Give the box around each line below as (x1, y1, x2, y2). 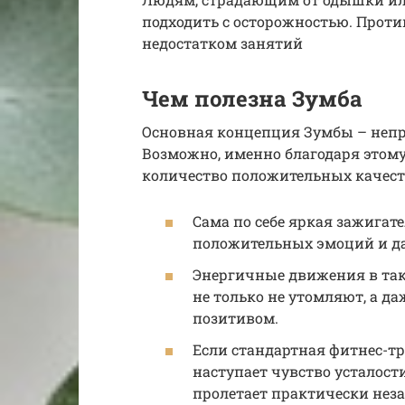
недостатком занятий (142, 33, 303, 52)
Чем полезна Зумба (142, 83, 363, 113)
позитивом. (193, 308, 278, 328)
